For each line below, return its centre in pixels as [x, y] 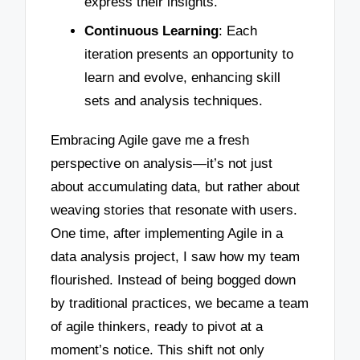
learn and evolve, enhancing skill [182, 77]
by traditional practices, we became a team [180, 304]
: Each [238, 31]
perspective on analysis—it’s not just [162, 164]
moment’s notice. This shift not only [158, 350]
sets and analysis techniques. [174, 100]
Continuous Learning [151, 31]
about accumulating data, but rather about [176, 187]
